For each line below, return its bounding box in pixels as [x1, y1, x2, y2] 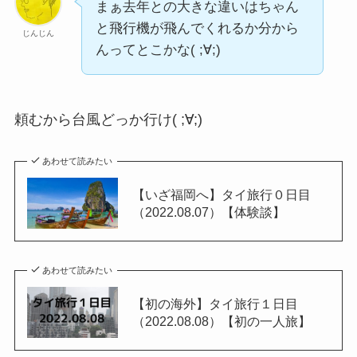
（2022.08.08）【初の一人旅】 [131, 314, 311, 329]
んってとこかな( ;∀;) [95, 42, 221, 58]
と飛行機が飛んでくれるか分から [95, 21, 299, 37]
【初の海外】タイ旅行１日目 [131, 296, 298, 312]
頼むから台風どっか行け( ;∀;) [14, 112, 202, 128]
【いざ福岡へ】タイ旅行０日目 [131, 187, 311, 202]
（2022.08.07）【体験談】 [131, 205, 285, 220]
